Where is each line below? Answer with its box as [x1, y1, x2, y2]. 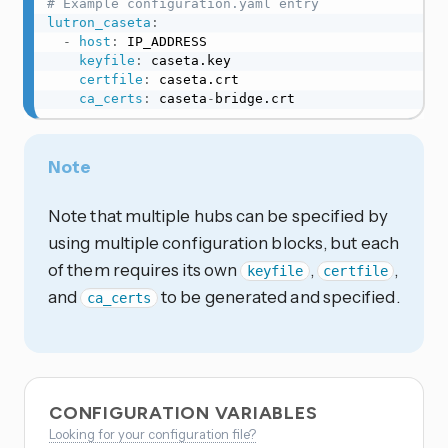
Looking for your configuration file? [49, 425, 256, 442]
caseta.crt [150, 72, 239, 88]
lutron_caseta [46, 15, 151, 31]
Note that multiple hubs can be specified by [48, 205, 388, 227]
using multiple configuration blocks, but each [48, 232, 399, 254]
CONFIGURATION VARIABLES [49, 401, 323, 424]
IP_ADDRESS [118, 34, 207, 50]
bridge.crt [214, 91, 295, 107]
